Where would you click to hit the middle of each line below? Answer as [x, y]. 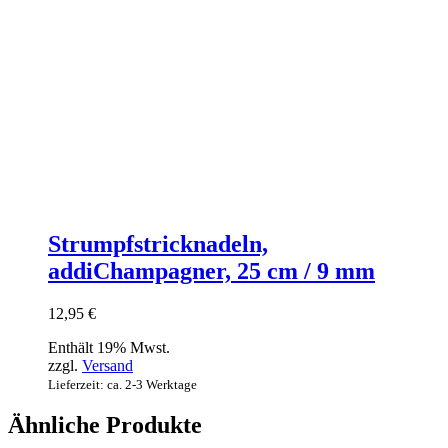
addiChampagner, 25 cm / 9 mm [211, 270]
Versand [107, 365]
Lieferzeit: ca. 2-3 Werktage [122, 384]
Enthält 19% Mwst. [109, 347]
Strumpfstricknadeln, [158, 243]
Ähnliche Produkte [105, 425]
